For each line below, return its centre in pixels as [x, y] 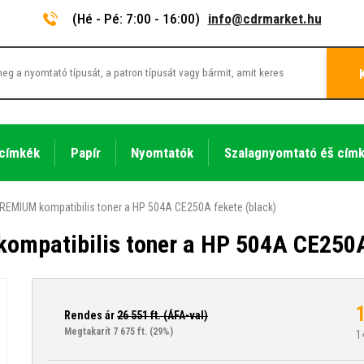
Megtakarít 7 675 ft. [106, 331]
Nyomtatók [162, 152]
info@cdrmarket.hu [264, 19]
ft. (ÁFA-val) [178, 315]
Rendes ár [91, 315]
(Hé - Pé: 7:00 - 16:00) [136, 19]
